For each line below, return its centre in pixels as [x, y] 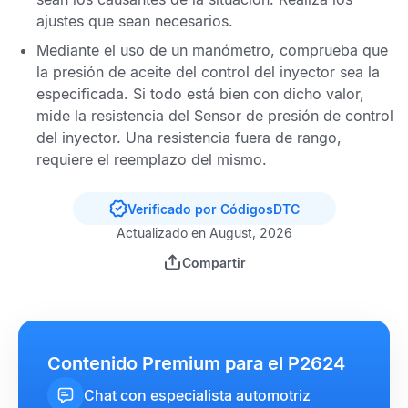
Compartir [214, 262]
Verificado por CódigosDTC [213, 209]
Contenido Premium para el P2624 [196, 363]
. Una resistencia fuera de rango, [229, 138]
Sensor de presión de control [294, 116]
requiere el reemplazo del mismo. [152, 159]
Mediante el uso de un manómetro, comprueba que [212, 50]
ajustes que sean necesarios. [135, 21]
